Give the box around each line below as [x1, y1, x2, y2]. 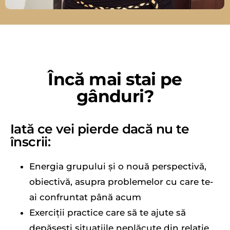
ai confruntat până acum [29, 192, 141, 203]
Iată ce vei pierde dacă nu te [10, 121, 189, 137]
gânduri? [76, 86, 154, 107]
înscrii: [10, 134, 51, 150]
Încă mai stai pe [48, 69, 182, 90]
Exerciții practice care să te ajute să [29, 207, 186, 218]
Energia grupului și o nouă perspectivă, [29, 161, 206, 172]
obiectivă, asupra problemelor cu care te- [29, 177, 214, 187]
